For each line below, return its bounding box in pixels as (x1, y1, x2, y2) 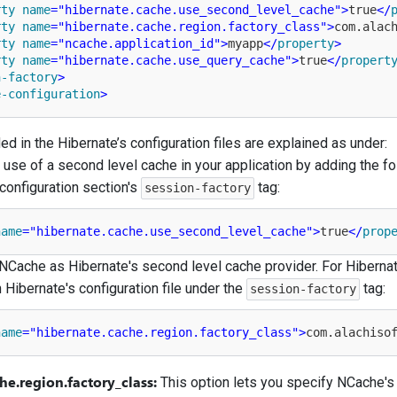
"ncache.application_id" (57, 36, 221, 51)
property (276, 36, 334, 51)
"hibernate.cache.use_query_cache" (57, 53, 292, 67)
